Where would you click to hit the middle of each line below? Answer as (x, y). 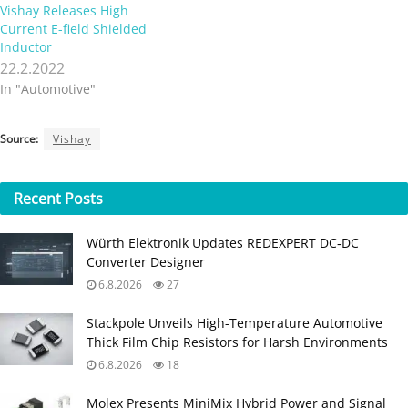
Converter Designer (146, 261)
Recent (39, 198)
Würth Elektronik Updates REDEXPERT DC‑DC (223, 242)
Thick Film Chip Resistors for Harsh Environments (237, 342)
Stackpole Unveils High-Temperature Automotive (235, 322)
